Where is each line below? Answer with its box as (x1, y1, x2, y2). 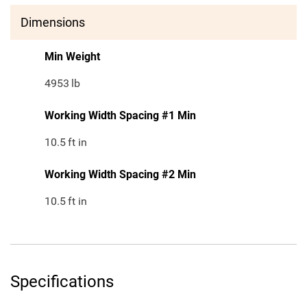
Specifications (10, 272, 114, 292)
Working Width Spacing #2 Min (45, 168, 196, 182)
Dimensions (21, 15, 85, 30)
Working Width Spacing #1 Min (45, 109, 196, 123)
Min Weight (45, 50, 100, 64)
